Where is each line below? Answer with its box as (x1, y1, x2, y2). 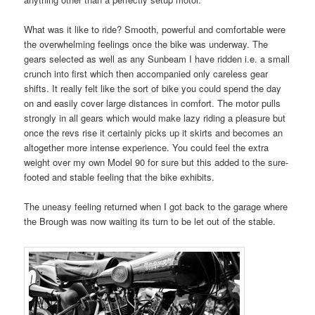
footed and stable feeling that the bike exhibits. (24, 169, 215, 184)
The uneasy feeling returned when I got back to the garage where (24, 199, 288, 213)
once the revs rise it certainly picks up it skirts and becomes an (24, 125, 283, 139)
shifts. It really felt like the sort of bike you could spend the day (24, 81, 282, 95)
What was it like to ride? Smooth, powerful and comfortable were (24, 22, 286, 36)
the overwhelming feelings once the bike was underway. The (24, 37, 269, 51)
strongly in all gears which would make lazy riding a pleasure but (24, 110, 286, 124)
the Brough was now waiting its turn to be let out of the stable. (24, 214, 276, 228)
